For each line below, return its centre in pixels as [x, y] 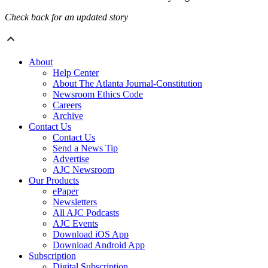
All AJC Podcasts [86, 213]
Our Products [54, 181]
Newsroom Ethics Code [98, 95]
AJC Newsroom [83, 170]
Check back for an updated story [66, 17]
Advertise [71, 159]
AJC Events [75, 224]
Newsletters [75, 202]
